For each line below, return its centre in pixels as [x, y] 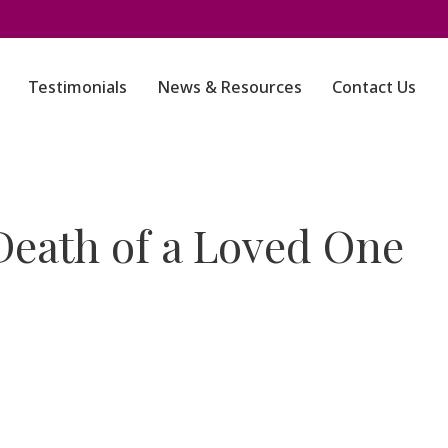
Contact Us [374, 86]
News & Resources [230, 86]
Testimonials [78, 86]
